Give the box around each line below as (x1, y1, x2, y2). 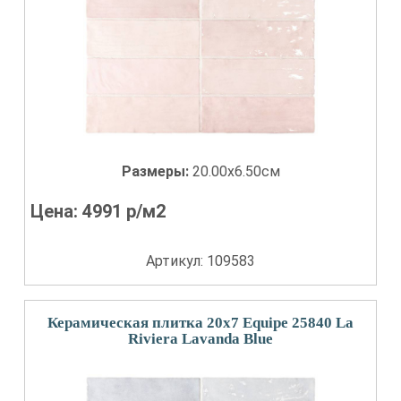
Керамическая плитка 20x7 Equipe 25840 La (47, 314, 354, 331)
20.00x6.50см (192, 163, 280, 180)
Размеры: (121, 163, 192, 180)
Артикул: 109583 (146, 252, 255, 269)
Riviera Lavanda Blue (128, 330, 273, 347)
